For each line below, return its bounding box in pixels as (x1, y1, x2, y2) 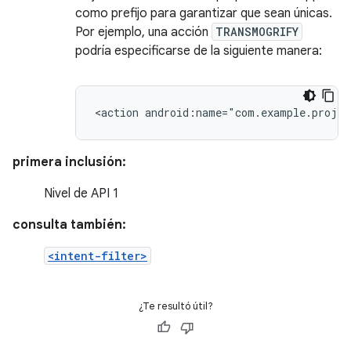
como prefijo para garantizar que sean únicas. (75, 5, 332, 21)
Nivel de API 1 (44, 186, 118, 201)
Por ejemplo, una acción (75, 24, 212, 40)
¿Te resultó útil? (138, 299, 213, 313)
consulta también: (13, 217, 126, 233)
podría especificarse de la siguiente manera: (75, 43, 322, 59)
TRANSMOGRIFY (215, 24, 299, 39)
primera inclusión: (13, 154, 126, 170)
